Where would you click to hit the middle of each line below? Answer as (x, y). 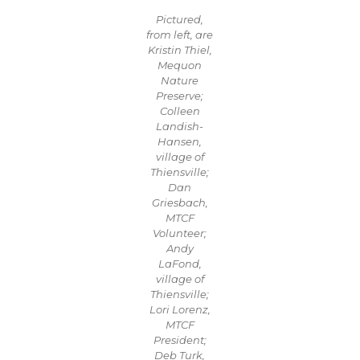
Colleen (180, 111)
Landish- (180, 126)
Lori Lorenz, (180, 309)
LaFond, (180, 264)
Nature (180, 80)
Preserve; (180, 96)
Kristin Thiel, (180, 50)
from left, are (180, 35)
